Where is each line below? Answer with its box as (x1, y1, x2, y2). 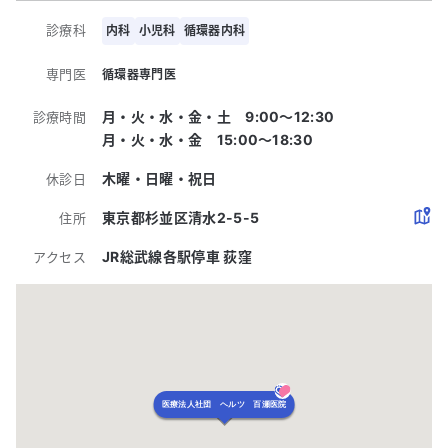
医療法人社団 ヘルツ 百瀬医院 (161, 399, 287, 409)
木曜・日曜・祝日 (102, 169, 217, 187)
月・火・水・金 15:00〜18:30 (102, 130, 314, 148)
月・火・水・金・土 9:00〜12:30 (102, 107, 335, 125)
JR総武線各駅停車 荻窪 (102, 247, 252, 265)
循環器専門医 (102, 66, 176, 82)
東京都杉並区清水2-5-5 (102, 208, 260, 226)
